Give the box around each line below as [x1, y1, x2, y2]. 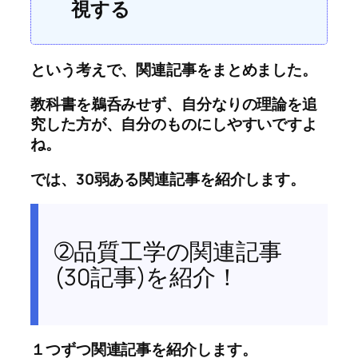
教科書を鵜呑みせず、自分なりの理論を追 [30, 93, 318, 115]
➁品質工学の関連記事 [54, 235, 282, 267]
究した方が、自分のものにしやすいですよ [30, 113, 318, 135]
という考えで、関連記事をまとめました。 [30, 58, 318, 80]
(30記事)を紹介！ [54, 261, 239, 292]
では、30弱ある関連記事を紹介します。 [30, 168, 306, 189]
